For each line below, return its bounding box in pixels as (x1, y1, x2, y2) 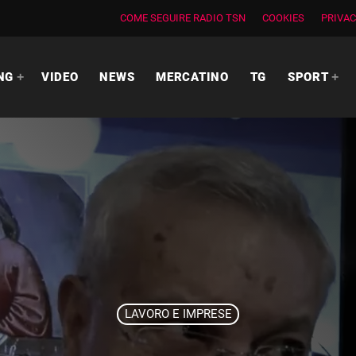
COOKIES (262, 12, 304, 24)
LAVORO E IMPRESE (124, 307, 232, 322)
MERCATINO (156, 69, 229, 84)
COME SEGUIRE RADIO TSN (120, 12, 246, 24)
